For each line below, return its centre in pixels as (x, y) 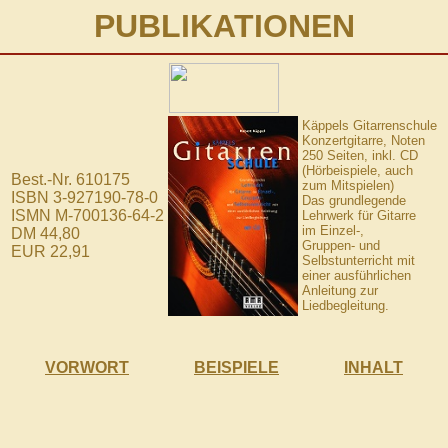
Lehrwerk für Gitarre (359, 215)
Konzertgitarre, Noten (363, 140)
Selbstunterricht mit (358, 260)
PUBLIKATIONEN (224, 26)
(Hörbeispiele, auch (357, 170)
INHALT (373, 367)
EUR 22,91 (50, 251)
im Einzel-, (333, 230)
